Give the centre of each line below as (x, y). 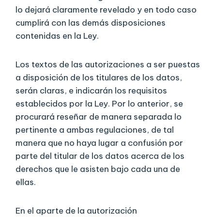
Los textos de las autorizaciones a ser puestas (108, 65)
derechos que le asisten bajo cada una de (98, 169)
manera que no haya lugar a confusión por (99, 143)
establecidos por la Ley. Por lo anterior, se (99, 104)
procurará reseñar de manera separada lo (99, 117)
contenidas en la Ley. (57, 36)
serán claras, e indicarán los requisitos (91, 91)
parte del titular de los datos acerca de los (100, 156)
